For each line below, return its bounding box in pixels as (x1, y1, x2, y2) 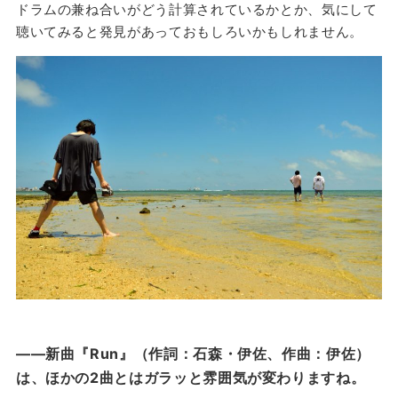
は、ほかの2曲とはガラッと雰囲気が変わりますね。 (15, 368, 366, 386)
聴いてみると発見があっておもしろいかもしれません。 (15, 22, 363, 40)
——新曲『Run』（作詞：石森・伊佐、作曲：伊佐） (15, 344, 370, 362)
